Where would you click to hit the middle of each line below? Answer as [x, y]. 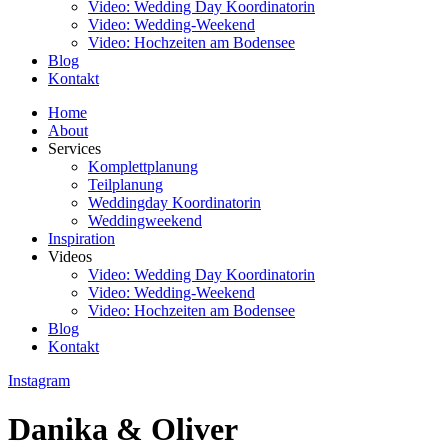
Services [74, 148]
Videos [70, 256]
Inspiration [81, 238]
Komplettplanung [143, 166]
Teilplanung [125, 184]
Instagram [39, 380]
